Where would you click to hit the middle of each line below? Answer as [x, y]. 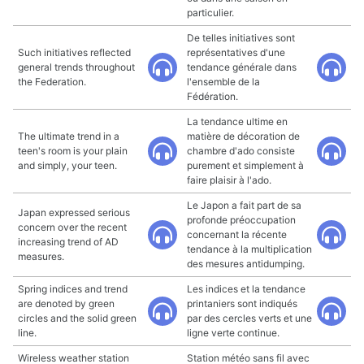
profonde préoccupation [241, 220]
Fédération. [212, 96]
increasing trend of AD [68, 242]
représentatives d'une [236, 52]
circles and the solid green [77, 318]
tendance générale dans [242, 67]
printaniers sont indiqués [242, 303]
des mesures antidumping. [246, 264]
